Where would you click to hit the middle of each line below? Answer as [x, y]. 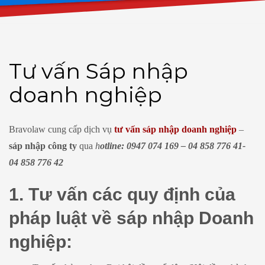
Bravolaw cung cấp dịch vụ [62, 129]
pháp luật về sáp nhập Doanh [131, 218]
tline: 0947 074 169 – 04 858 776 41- [175, 146]
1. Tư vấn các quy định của [122, 194]
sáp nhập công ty [43, 146]
